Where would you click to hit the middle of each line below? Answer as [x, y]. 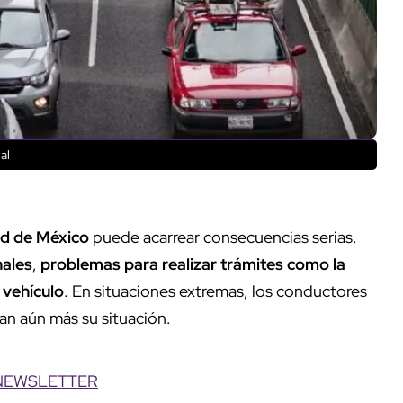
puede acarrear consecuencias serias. [223, 237]
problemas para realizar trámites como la [193, 264]
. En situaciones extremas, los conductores [215, 291]
